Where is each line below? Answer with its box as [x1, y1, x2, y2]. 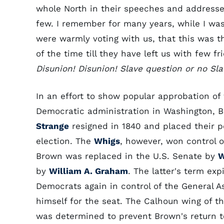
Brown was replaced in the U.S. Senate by [36, 151, 218, 161]
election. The [36, 136, 94, 146]
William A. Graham [49, 166, 128, 176]
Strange [36, 121, 69, 131]
